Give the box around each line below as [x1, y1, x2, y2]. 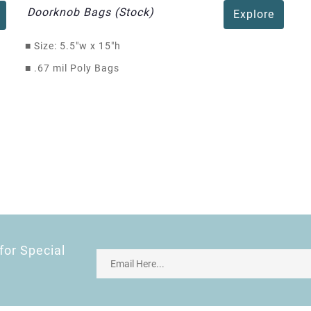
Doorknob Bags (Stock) [27, 6, 154, 19]
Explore [233, 8, 274, 22]
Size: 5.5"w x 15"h [31, 40, 179, 52]
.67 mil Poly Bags [31, 62, 119, 74]
